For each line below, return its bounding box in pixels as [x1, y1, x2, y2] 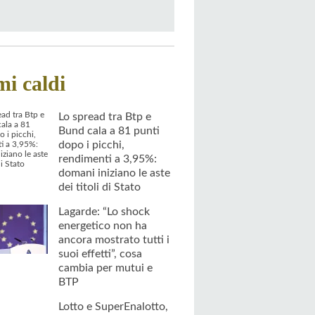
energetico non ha [58, 219, 147, 231]
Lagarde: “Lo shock [58, 205, 150, 217]
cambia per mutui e [58, 262, 153, 274]
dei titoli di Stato [58, 181, 141, 193]
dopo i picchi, [58, 139, 124, 150]
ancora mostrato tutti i [58, 233, 169, 245]
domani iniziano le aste [58, 167, 170, 179]
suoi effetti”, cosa [58, 247, 142, 259]
